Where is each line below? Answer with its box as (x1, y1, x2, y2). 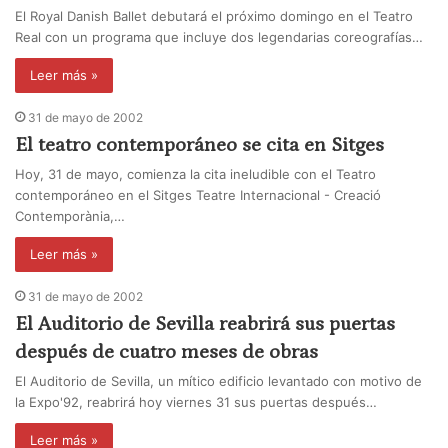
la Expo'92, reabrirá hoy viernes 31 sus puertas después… (15, 394, 377, 411)
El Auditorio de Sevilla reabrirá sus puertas (15, 313, 395, 336)
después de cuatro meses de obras (15, 341, 318, 364)
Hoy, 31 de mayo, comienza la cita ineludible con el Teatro (15, 166, 376, 183)
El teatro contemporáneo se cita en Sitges (15, 134, 384, 157)
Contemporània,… (15, 208, 125, 225)
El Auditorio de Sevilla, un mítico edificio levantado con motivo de (15, 373, 422, 390)
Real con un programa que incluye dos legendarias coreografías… (15, 29, 423, 46)
